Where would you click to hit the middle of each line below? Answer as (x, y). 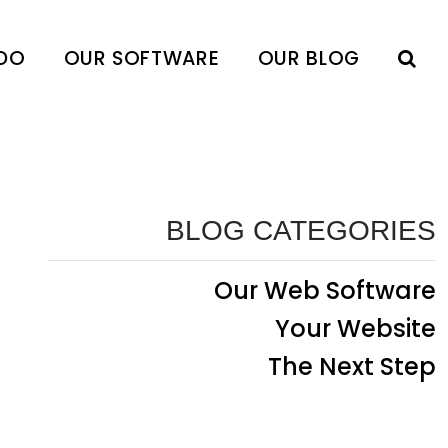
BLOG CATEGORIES (301, 231)
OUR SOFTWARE (141, 58)
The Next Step (352, 367)
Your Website (355, 329)
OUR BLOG (308, 58)
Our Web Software (325, 291)
